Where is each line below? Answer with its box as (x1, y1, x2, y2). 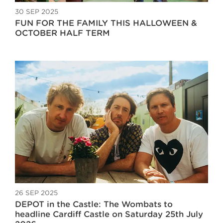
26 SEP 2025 (15, 189, 58, 197)
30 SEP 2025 (15, 8, 58, 16)
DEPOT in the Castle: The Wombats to (15, 200, 173, 210)
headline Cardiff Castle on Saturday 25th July (15, 210, 203, 220)
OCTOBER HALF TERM (15, 28, 110, 38)
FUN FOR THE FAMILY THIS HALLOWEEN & (15, 18, 197, 28)
